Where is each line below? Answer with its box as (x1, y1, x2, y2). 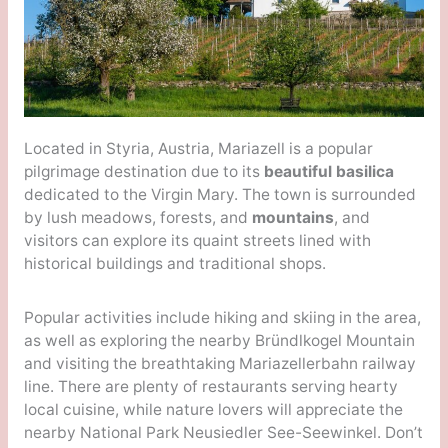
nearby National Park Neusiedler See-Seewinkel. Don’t (23, 422, 423, 442)
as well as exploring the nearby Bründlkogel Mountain (23, 330, 415, 350)
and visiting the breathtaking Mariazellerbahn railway (23, 353, 416, 373)
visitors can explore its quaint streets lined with (23, 230, 371, 250)
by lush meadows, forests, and (23, 207, 252, 227)
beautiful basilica (259, 161, 394, 181)
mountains (251, 207, 334, 227)
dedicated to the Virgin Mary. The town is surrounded (23, 184, 416, 204)
